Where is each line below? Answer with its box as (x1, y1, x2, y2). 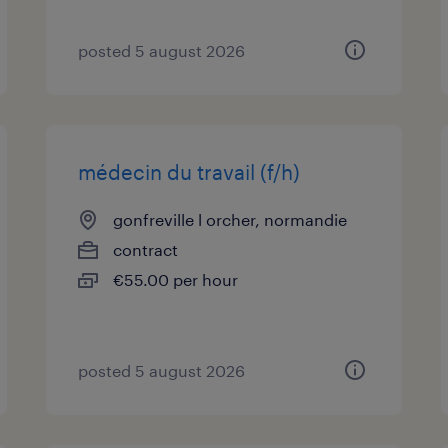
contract (113, 240, 179, 259)
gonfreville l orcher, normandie (113, 210, 348, 229)
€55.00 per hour (113, 270, 239, 289)
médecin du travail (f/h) (78, 160, 301, 184)
